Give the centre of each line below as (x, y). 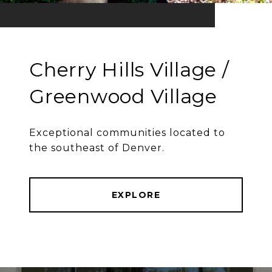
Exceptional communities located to (127, 133)
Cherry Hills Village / (129, 70)
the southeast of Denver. (97, 148)
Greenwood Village (123, 97)
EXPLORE (136, 195)
